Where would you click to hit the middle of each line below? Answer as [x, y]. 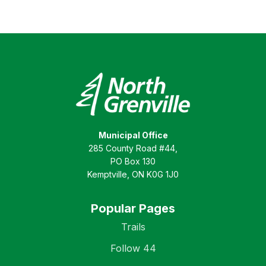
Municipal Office [133, 135]
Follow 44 [133, 248]
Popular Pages [133, 209]
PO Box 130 [133, 161]
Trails [133, 227]
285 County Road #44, [133, 148]
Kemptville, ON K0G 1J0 [133, 175]
